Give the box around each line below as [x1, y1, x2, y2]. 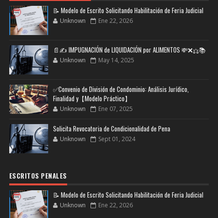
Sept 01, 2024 [98, 134, 135, 143]
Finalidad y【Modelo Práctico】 [53, 93, 131, 103]
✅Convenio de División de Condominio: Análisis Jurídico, [53, 84, 189, 94]
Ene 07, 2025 [98, 104, 133, 113]
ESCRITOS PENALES [9, 170, 67, 181]
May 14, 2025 [98, 55, 134, 64]
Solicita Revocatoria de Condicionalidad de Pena [53, 123, 170, 133]
